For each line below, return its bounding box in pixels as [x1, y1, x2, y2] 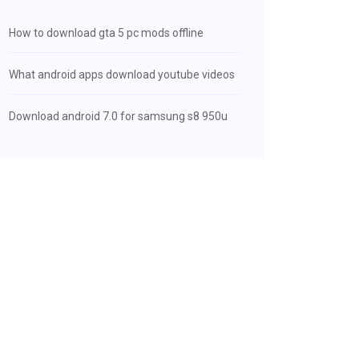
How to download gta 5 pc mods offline [9, 26, 204, 39]
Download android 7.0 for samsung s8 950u [9, 110, 228, 123]
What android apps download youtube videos [9, 68, 235, 81]
